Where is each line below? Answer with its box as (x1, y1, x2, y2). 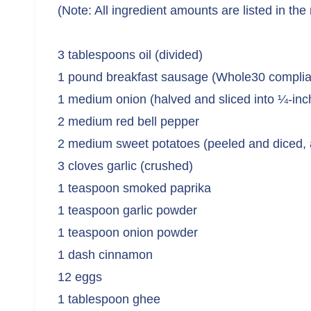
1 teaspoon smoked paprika (58, 180, 211, 195)
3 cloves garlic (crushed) (58, 158, 193, 173)
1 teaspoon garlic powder (58, 203, 197, 217)
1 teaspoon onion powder (58, 225, 198, 239)
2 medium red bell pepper (58, 114, 199, 128)
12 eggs (58, 269, 102, 284)
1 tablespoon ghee (58, 292, 160, 306)
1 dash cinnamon (58, 247, 153, 262)
